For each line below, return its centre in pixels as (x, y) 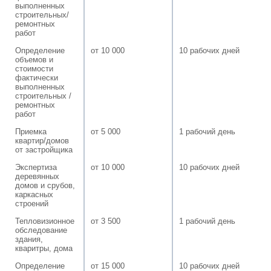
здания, (29, 239)
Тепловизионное (45, 221)
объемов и (34, 59)
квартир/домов (42, 140)
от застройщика (44, 149)
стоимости (34, 68)
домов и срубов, (45, 185)
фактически (37, 77)
